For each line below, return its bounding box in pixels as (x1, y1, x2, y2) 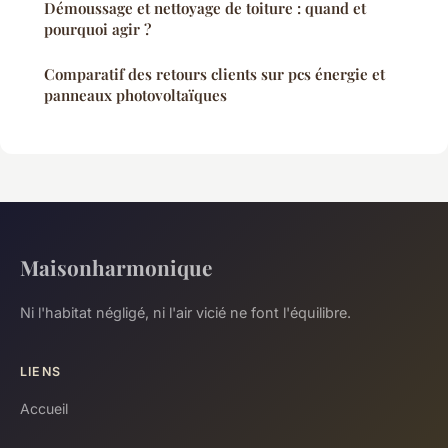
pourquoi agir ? (44, 19, 151, 40)
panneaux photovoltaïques (44, 85, 227, 106)
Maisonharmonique (20, 253, 212, 282)
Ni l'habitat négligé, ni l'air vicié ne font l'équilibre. (20, 304, 351, 322)
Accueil (20, 400, 68, 418)
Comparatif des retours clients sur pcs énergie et (44, 64, 385, 85)
